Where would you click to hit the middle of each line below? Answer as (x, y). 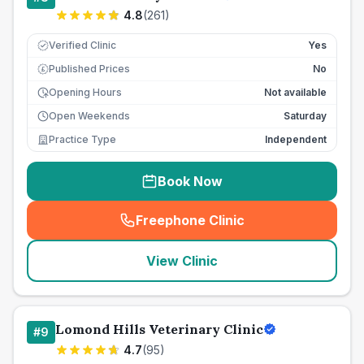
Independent (296, 139)
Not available (295, 92)
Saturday (305, 116)
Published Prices (89, 69)
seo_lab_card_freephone (266, 229)
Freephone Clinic (190, 220)
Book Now (190, 181)
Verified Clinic (82, 45)
